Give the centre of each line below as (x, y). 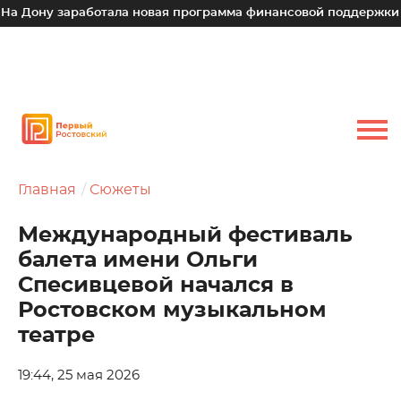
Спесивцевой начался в (156, 286)
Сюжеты (120, 190)
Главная (47, 190)
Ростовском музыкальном (172, 311)
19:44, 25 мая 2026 (79, 375)
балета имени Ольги (138, 260)
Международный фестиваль (185, 235)
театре (56, 336)
